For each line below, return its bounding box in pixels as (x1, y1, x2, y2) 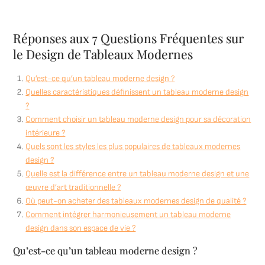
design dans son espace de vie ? (25, 223, 136, 233)
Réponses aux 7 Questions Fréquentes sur (13, 30, 244, 46)
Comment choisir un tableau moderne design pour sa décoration (25, 114, 251, 124)
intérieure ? (25, 128, 66, 138)
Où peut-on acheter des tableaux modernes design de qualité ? (25, 196, 247, 206)
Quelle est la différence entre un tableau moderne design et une (25, 169, 250, 179)
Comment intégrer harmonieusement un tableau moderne (25, 209, 231, 219)
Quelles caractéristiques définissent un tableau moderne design (25, 87, 249, 97)
